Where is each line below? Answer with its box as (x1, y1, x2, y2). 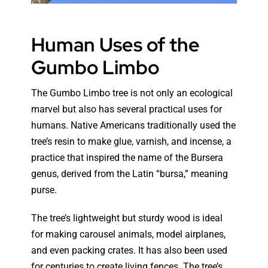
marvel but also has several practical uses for (31, 103, 223, 115)
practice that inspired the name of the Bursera (31, 151, 224, 163)
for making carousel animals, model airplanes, (31, 228, 226, 240)
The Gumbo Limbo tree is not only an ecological (31, 87, 233, 99)
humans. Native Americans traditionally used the (31, 119, 236, 131)
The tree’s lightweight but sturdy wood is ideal (31, 212, 223, 224)
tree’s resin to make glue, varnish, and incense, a (31, 135, 232, 147)
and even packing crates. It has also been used (31, 244, 228, 256)
